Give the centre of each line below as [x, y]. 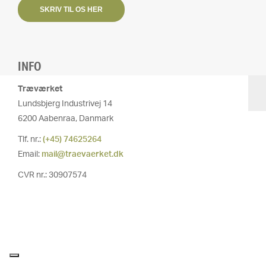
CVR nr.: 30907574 [52, 175]
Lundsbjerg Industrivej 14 [65, 104]
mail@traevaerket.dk [83, 154]
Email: [30, 154]
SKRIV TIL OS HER [71, 9]
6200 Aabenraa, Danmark [66, 119]
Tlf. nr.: [30, 140]
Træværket [40, 89]
